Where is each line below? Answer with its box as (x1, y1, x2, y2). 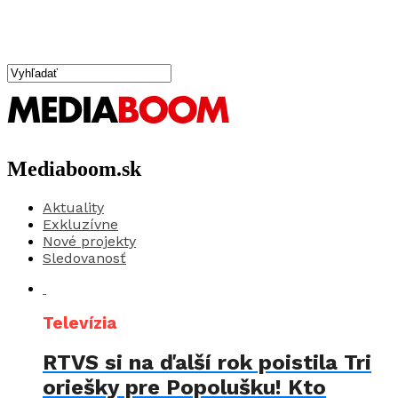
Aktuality (43, 198, 104, 216)
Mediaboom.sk (7, 156, 141, 180)
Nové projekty (43, 232, 136, 250)
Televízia (43, 313, 116, 333)
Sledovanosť (43, 249, 126, 267)
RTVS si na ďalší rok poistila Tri (43, 350, 371, 376)
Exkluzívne (43, 215, 118, 233)
